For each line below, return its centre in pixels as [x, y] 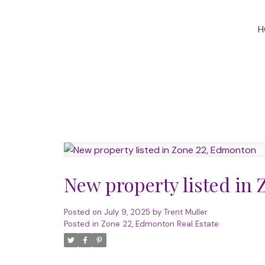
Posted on [84, 212]
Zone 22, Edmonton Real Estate [160, 224]
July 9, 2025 [127, 212]
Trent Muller [185, 212]
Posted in [81, 224]
